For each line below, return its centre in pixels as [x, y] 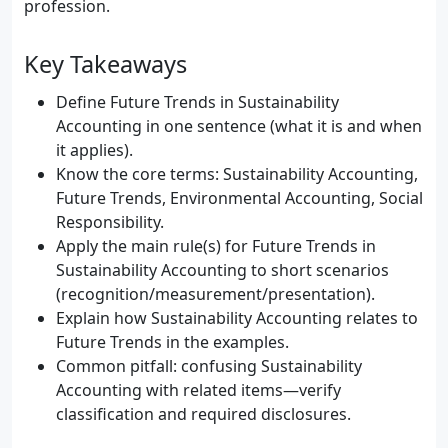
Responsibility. [110, 222]
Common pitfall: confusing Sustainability [209, 366]
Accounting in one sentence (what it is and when [239, 126]
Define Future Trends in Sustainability [197, 102]
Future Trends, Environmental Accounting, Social [239, 198]
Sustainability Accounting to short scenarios [222, 270]
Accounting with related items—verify [198, 390]
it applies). [94, 150]
